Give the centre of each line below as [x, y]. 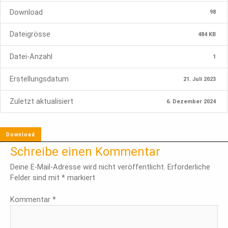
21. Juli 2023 [200, 79]
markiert [80, 178]
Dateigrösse [30, 34]
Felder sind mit [36, 178]
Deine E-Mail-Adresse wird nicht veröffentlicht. [88, 167]
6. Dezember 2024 [191, 101]
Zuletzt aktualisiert [42, 101]
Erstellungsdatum [39, 79]
